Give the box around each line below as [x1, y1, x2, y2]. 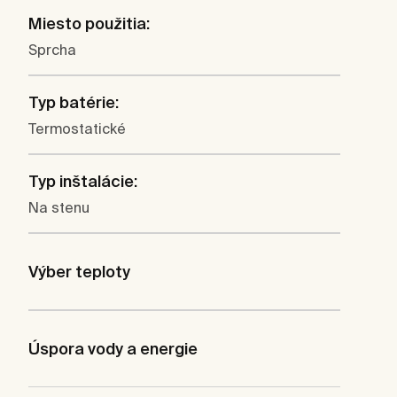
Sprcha [28, 42, 76, 58]
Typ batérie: [28, 93, 119, 113]
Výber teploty [28, 262, 130, 282]
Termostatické [28, 121, 126, 137]
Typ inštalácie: [28, 172, 137, 191]
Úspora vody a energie [28, 339, 198, 359]
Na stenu [28, 199, 90, 216]
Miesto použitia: [28, 14, 150, 34]
